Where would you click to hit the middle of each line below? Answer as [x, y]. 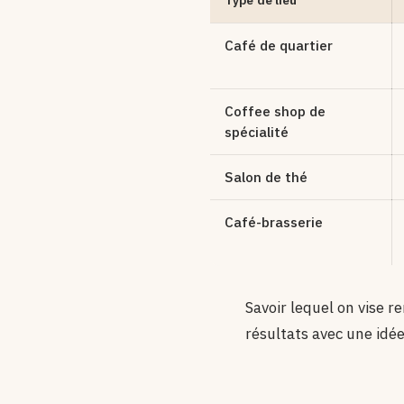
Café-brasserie [274, 222]
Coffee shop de [275, 111]
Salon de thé [266, 177]
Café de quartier [279, 46]
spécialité [257, 132]
